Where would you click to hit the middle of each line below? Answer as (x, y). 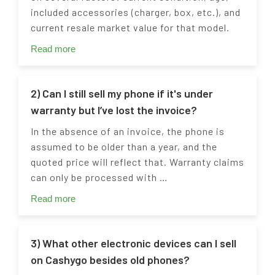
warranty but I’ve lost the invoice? (114, 110)
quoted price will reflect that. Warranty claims (137, 162)
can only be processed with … (99, 177)
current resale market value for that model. (130, 28)
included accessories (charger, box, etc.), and (136, 12)
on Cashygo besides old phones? (110, 260)
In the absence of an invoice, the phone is (128, 131)
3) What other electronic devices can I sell (134, 243)
